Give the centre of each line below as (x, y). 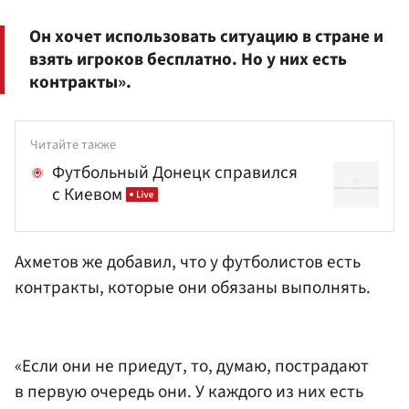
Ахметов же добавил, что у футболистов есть (188, 262)
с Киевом (89, 195)
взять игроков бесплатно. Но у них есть (188, 60)
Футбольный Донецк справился (175, 173)
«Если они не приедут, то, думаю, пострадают (192, 366)
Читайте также (73, 144)
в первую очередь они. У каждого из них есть (189, 391)
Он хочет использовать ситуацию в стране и (206, 37)
